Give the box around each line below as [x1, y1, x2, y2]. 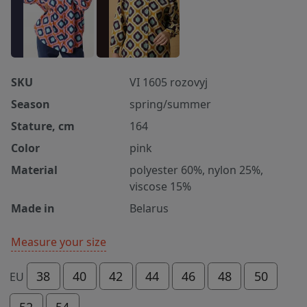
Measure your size [11, 234, 106, 250]
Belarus [130, 201, 169, 217]
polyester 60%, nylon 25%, [130, 162, 264, 178]
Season [11, 97, 50, 112]
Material [11, 162, 58, 178]
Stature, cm [11, 119, 75, 134]
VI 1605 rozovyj [130, 75, 208, 90]
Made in [11, 201, 55, 217]
